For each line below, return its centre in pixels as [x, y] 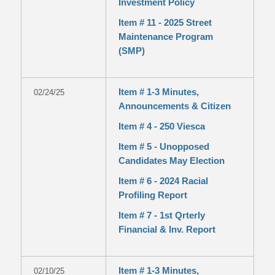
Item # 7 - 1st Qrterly [161, 215]
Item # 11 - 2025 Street [165, 22]
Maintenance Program [165, 37]
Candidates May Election [171, 161]
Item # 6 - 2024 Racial [163, 181]
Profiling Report [153, 195]
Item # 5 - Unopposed [164, 146]
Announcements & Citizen [174, 106]
